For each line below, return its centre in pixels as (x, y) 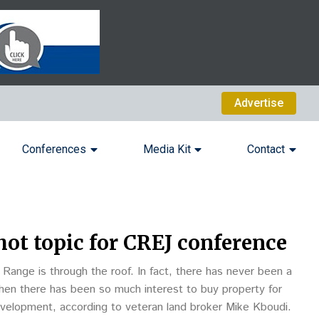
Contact (266, 149)
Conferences (54, 149)
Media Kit (167, 149)
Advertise (259, 103)
